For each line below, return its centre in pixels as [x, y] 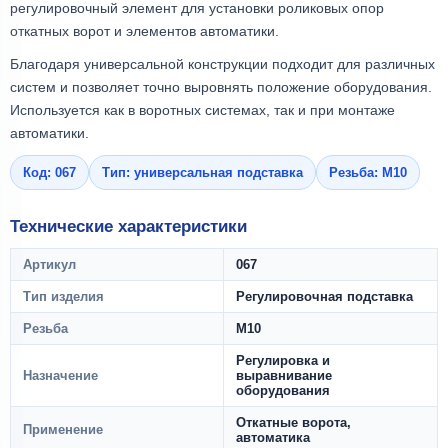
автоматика [273, 437]
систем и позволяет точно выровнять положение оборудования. [221, 86]
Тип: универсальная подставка [202, 172]
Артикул [49, 264]
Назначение [60, 375]
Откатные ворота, [293, 422]
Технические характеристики [128, 226]
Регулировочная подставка [324, 296]
